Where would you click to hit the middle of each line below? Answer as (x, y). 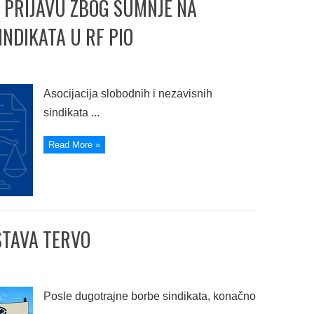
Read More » (74, 145)
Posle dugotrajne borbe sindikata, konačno (149, 296)
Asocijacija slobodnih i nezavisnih (128, 94)
